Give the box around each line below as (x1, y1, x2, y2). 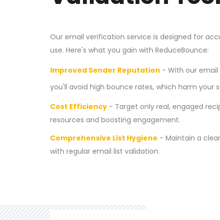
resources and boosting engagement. (50, 115, 180, 125)
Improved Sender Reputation (50, 65, 160, 75)
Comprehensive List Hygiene (50, 133, 158, 143)
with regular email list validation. (50, 146, 160, 156)
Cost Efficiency (50, 102, 107, 111)
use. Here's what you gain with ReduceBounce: (50, 45, 209, 55)
